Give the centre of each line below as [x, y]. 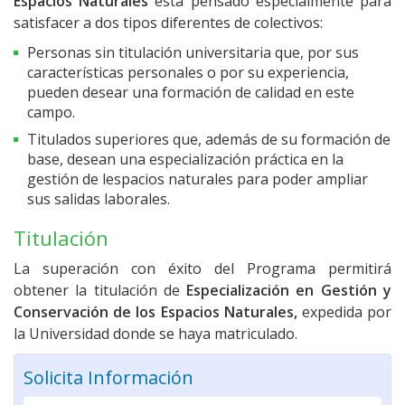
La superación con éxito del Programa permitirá [202, 269]
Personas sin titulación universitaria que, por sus [193, 53]
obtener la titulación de [100, 291]
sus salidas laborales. [99, 199]
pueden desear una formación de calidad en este [191, 93]
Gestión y [356, 291]
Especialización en [254, 291]
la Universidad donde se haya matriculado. [155, 334]
